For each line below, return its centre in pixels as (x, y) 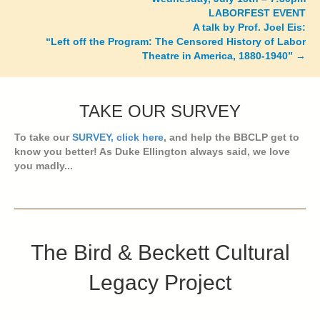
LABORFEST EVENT (257, 13)
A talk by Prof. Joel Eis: (249, 27)
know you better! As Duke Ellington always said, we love (152, 152)
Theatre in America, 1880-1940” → (224, 56)
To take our (43, 137)
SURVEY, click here (118, 137)
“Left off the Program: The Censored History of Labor (176, 42)
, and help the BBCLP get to (231, 137)
